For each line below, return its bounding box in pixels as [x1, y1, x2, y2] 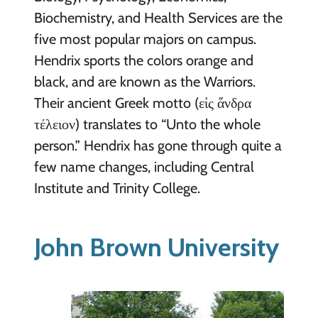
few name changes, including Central [33, 158, 254, 175]
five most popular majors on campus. [33, 30, 256, 48]
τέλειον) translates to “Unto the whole [33, 115, 261, 133]
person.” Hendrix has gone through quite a [33, 136, 282, 154]
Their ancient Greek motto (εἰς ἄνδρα [33, 94, 251, 111]
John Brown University [33, 231, 279, 263]
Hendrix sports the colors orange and [33, 51, 253, 69]
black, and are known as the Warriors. [33, 72, 256, 90]
